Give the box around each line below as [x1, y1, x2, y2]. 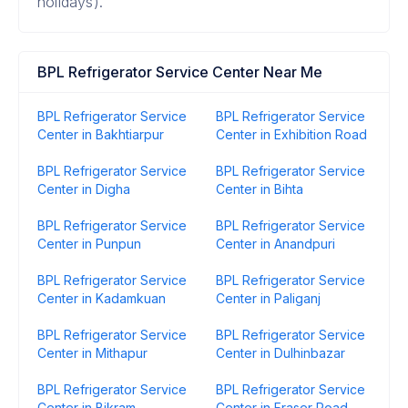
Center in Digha [37, 181, 130, 197]
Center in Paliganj [216, 291, 321, 306]
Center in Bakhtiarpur [37, 127, 164, 142]
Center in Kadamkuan [37, 291, 166, 306]
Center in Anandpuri [216, 236, 335, 251]
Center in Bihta [216, 181, 303, 197]
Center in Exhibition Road [216, 127, 367, 142]
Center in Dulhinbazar [216, 345, 345, 361]
